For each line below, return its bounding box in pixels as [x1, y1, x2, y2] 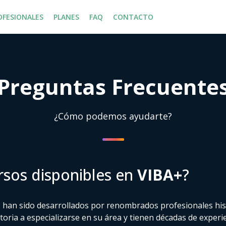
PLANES [53, 12, 79, 22]
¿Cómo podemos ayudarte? [54, 109, 172, 122]
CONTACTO [113, 12, 153, 22]
